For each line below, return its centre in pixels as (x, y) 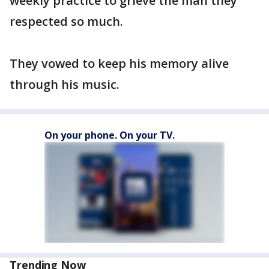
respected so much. (66, 22)
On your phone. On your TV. (110, 135)
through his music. (65, 85)
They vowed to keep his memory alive (119, 64)
